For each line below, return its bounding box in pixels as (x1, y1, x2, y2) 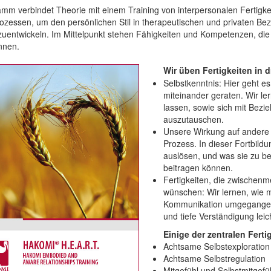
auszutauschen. (163, 113, 224, 125)
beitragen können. (163, 161, 233, 174)
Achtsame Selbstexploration (163, 240, 270, 252)
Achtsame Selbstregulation (163, 252, 266, 264)
